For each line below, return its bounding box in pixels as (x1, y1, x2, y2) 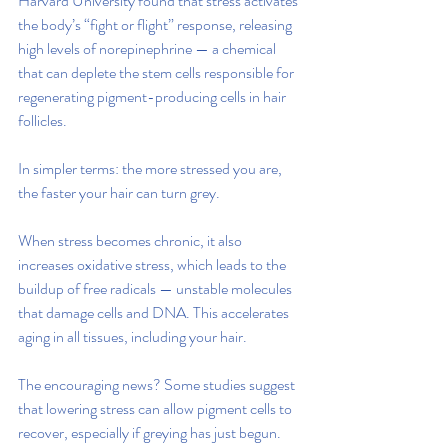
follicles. (18, 109, 67, 132)
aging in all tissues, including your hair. (18, 325, 247, 348)
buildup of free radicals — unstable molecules (18, 277, 295, 300)
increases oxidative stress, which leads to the (18, 253, 289, 276)
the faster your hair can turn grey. (18, 181, 220, 204)
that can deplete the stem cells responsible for (18, 61, 297, 84)
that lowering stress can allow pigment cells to (18, 397, 295, 420)
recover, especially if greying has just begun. (18, 421, 284, 444)
